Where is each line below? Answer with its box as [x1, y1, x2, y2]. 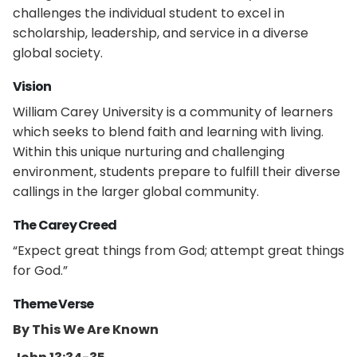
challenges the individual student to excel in [13, 4, 284, 22]
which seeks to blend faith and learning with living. [13, 123, 324, 141]
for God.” [13, 261, 68, 280]
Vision [13, 77, 52, 96]
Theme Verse [13, 295, 94, 313]
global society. [13, 44, 103, 62]
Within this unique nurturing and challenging [13, 143, 284, 161]
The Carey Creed [13, 216, 116, 234]
